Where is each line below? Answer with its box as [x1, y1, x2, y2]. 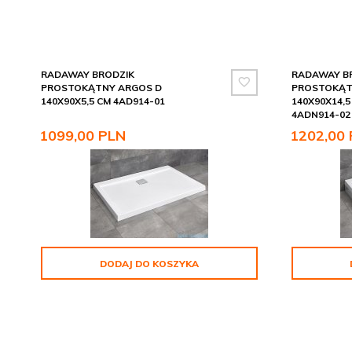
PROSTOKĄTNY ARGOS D [41, 82, 162, 94]
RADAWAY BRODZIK [41, 68, 134, 81]
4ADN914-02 [291, 108, 350, 121]
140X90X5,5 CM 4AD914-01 [41, 95, 165, 108]
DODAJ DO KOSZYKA [99, 258, 199, 270]
